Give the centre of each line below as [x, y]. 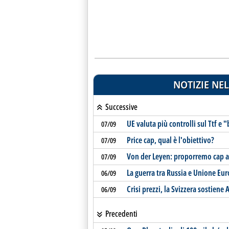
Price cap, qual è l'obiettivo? [170, 140]
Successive [120, 107]
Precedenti [120, 214]
